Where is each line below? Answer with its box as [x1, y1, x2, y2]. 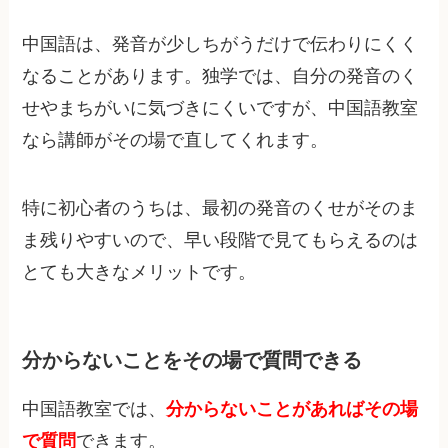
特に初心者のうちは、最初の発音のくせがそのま [22, 197, 419, 218]
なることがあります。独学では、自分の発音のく [22, 65, 419, 86]
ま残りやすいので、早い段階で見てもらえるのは [22, 229, 419, 250]
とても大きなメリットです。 [22, 261, 257, 282]
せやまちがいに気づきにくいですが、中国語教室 [22, 97, 419, 118]
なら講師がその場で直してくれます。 [22, 129, 329, 150]
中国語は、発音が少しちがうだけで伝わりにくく [22, 33, 419, 54]
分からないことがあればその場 [166, 399, 419, 420]
